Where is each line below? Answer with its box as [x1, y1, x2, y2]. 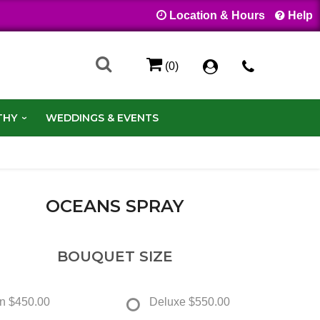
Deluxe [149, 295, 186, 308]
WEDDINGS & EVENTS [45, 111, 159, 124]
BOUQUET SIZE [56, 247, 173, 265]
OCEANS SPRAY [46, 195, 184, 216]
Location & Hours [169, 9, 265, 21]
